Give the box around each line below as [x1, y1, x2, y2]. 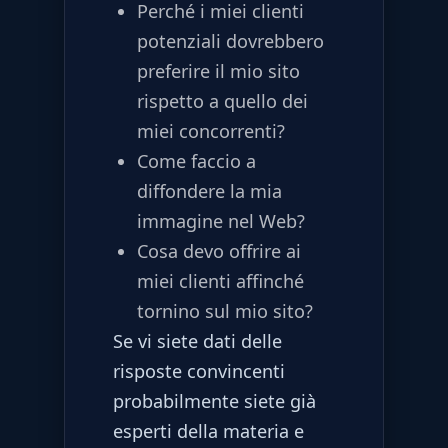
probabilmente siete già [113, 389, 316, 414]
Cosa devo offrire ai [137, 239, 301, 264]
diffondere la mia [137, 179, 282, 204]
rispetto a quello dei [137, 89, 308, 114]
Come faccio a [137, 149, 256, 174]
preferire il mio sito [137, 59, 300, 84]
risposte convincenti [113, 359, 285, 384]
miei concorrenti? [137, 119, 285, 144]
